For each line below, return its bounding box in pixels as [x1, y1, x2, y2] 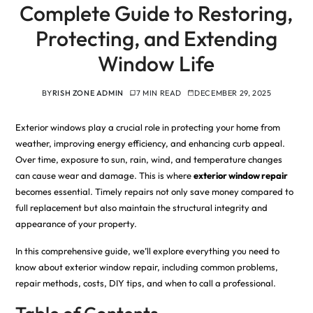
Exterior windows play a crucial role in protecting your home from [15, 121, 280, 133]
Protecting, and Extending [35, 24, 277, 52]
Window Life [98, 50, 215, 77]
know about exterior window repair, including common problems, [15, 261, 278, 272]
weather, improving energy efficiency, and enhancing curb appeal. [15, 137, 285, 149]
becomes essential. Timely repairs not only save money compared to [15, 185, 293, 197]
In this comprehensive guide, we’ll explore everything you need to [15, 245, 279, 256]
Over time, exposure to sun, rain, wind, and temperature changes [15, 153, 282, 165]
